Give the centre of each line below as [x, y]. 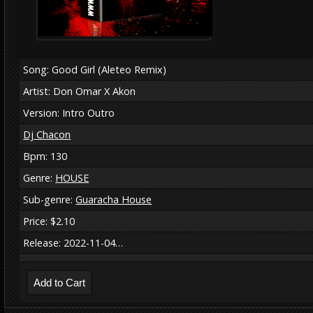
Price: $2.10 [49, 221]
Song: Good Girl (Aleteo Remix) [95, 69]
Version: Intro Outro [69, 112]
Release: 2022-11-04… [73, 242]
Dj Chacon [47, 134]
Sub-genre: [50, 199]
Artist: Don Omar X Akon [80, 91]
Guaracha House [114, 199]
